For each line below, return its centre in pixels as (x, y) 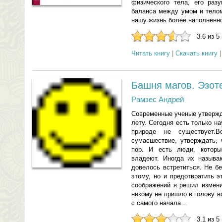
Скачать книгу (196, 53)
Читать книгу (151, 53)
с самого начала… (159, 203)
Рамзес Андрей (158, 99)
